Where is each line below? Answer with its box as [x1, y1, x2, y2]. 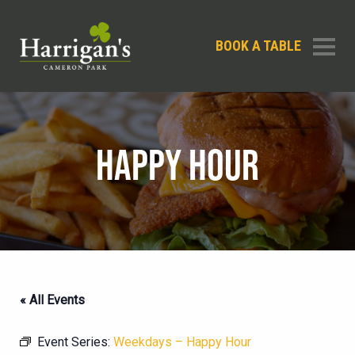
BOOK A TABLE [216, 37, 301, 54]
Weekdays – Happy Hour [113, 334, 251, 349]
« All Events [20, 292, 85, 307]
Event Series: [37, 334, 113, 349]
